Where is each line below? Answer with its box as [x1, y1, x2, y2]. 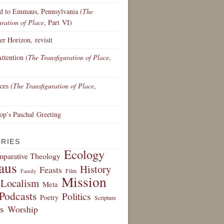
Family [20, 167, 36, 174]
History [80, 162, 111, 176]
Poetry [40, 192, 58, 202]
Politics [62, 189, 91, 203]
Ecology [64, 146, 104, 162]
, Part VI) [44, 17, 72, 27]
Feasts [39, 163, 62, 175]
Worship [7, 203, 38, 215]
